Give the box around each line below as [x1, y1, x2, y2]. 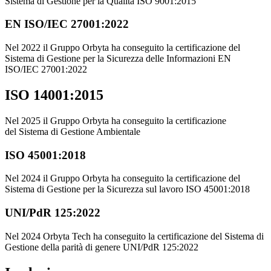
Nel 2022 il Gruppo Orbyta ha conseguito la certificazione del [5, 42, 240, 53]
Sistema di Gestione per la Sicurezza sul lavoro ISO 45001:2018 [5, 184, 250, 195]
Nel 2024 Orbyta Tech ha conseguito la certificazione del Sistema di [5, 230, 264, 241]
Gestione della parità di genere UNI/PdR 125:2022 [5, 241, 198, 252]
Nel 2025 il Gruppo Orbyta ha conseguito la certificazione [5, 115, 226, 126]
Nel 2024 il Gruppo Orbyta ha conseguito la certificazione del [5, 173, 240, 184]
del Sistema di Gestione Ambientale [5, 126, 140, 137]
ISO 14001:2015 [5, 87, 103, 103]
